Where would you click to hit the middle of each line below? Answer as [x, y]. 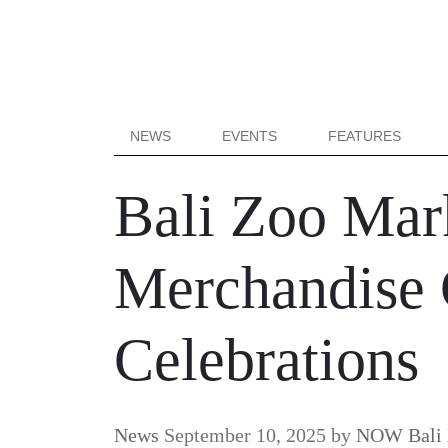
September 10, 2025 [245, 435]
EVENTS [250, 136]
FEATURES [365, 136]
